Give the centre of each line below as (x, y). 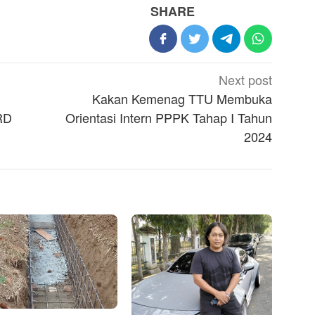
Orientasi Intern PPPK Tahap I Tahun (169, 118)
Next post (246, 80)
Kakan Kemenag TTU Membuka (182, 99)
